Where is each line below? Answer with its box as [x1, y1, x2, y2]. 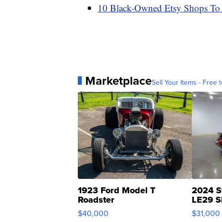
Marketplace [85, 71, 152, 90]
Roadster [78, 193, 114, 206]
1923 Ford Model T [78, 183, 156, 197]
